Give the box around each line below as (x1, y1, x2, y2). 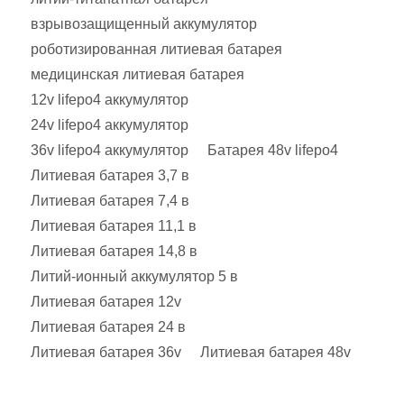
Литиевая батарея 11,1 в (31, 218, 197, 234)
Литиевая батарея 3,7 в (31, 168, 189, 183)
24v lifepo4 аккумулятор (31, 117, 188, 133)
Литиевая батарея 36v (31, 344, 181, 360)
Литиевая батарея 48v (200, 344, 351, 360)
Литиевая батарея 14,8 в (31, 243, 197, 259)
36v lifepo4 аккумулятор (31, 142, 188, 158)
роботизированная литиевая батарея (31, 41, 282, 57)
